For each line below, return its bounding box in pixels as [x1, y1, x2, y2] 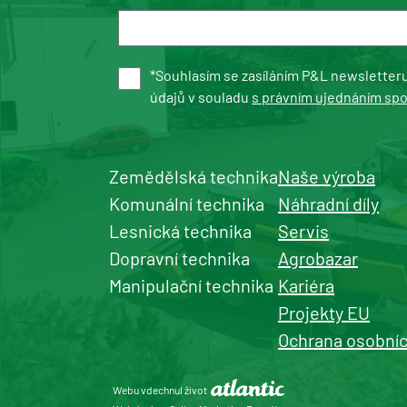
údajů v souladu [150, 88, 252, 105]
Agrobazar [278, 247, 358, 269]
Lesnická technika [109, 220, 252, 242]
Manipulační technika [109, 274, 273, 296]
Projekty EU [278, 302, 370, 323]
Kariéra [278, 274, 334, 296]
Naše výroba [278, 165, 375, 187]
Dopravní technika [109, 247, 250, 269]
